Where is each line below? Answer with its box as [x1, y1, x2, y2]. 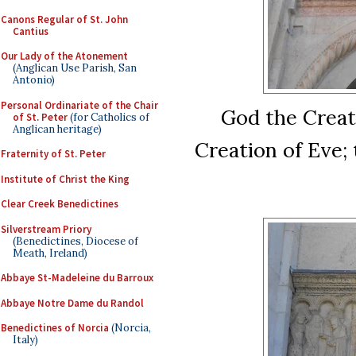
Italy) [13, 333, 38, 346]
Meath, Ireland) [13, 246, 87, 260]
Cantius [13, 24, 48, 38]
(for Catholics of [68, 110, 149, 124]
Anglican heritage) [13, 122, 102, 136]
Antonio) [13, 73, 55, 87]
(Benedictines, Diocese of [13, 234, 138, 248]
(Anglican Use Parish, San [13, 61, 137, 75]
